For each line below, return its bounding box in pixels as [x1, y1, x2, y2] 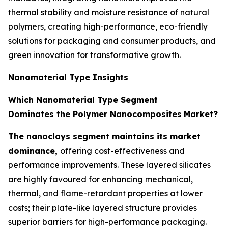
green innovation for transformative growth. [8, 49, 181, 60]
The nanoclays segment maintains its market [8, 131, 201, 141]
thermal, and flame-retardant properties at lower [8, 188, 203, 198]
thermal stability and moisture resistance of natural [8, 7, 209, 17]
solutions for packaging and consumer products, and [8, 35, 216, 46]
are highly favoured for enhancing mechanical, [8, 174, 193, 184]
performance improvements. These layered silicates [8, 159, 211, 170]
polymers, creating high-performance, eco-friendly [8, 21, 208, 32]
